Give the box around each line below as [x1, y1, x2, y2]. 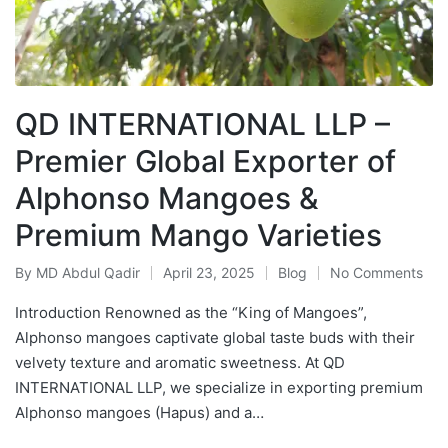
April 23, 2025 [163, 264, 255, 282]
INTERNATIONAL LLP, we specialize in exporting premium [15, 378, 423, 398]
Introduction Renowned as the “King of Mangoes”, [15, 303, 367, 323]
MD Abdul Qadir [36, 264, 140, 282]
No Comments [330, 264, 423, 282]
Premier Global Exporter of [15, 143, 396, 180]
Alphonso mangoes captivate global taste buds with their [15, 328, 415, 348]
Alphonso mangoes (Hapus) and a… [15, 403, 264, 423]
